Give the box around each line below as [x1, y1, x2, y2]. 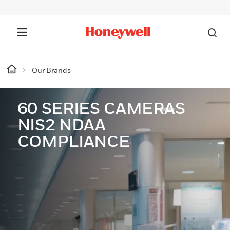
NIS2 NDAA [17, 114, 106, 135]
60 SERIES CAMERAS [17, 98, 186, 118]
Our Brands [32, 66, 71, 74]
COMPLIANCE [17, 131, 130, 151]
